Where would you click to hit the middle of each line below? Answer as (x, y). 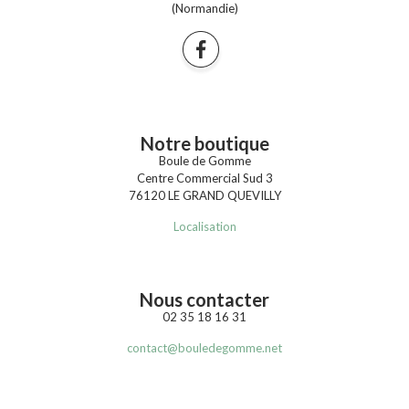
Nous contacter (204, 299)
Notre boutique (204, 143)
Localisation (204, 226)
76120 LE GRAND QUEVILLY (204, 195)
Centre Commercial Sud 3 (204, 178)
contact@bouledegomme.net (204, 347)
